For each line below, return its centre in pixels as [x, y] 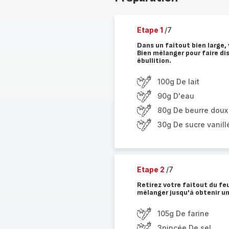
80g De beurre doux [192, 110]
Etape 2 [151, 169]
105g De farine [183, 213]
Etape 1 [151, 30]
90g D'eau [176, 96]
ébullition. [154, 61]
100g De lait [178, 82]
